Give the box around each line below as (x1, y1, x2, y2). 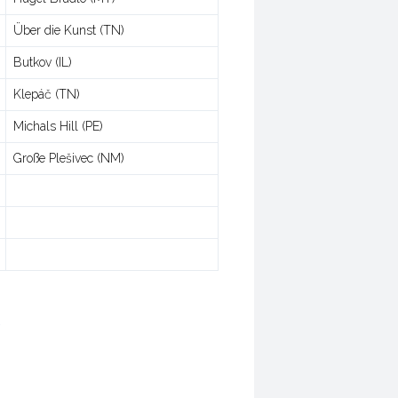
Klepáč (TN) (13, 87, 80, 101)
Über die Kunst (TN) (13, 23, 124, 37)
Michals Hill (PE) (13, 119, 103, 133)
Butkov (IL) (13, 55, 72, 69)
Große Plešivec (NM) (13, 151, 124, 165)
